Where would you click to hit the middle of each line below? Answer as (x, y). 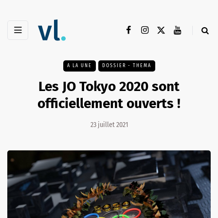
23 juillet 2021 (109, 125)
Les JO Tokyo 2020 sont (109, 87)
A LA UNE (79, 66)
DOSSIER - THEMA (127, 66)
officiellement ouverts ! (109, 104)
